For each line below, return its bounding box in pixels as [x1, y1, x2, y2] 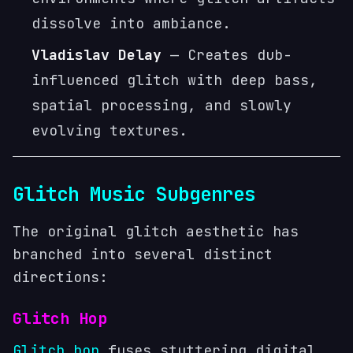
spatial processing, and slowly [32, 96, 292, 114]
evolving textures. [32, 121, 188, 139]
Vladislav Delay [32, 46, 162, 64]
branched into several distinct [13, 245, 273, 263]
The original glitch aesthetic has [13, 222, 299, 240]
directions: [13, 268, 108, 286]
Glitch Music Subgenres [13, 182, 255, 206]
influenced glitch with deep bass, [32, 71, 318, 89]
